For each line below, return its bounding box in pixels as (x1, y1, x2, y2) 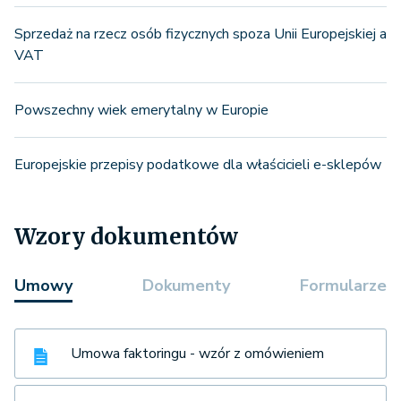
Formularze (300, 275, 387, 297)
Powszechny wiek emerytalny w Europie (14, 100, 269, 121)
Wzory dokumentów (14, 223, 238, 252)
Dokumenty (142, 275, 230, 297)
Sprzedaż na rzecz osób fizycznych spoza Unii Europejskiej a (14, 24, 387, 45)
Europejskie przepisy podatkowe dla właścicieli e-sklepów (14, 155, 381, 175)
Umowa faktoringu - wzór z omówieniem (71, 344, 324, 364)
